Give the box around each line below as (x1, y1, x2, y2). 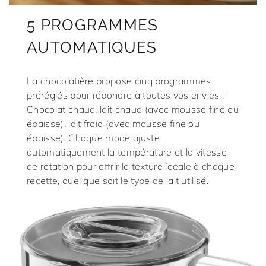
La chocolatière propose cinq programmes (27, 74, 211, 87)
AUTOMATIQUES (27, 38, 157, 56)
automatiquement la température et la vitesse (27, 145, 227, 158)
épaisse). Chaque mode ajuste (27, 131, 160, 144)
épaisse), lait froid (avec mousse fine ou (27, 117, 200, 129)
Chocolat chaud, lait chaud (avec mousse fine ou (27, 103, 239, 115)
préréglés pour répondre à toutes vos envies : (27, 88, 224, 101)
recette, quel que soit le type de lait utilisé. (27, 174, 209, 186)
